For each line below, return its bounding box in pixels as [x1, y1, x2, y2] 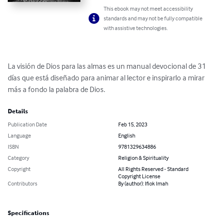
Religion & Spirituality [118, 154, 169, 162]
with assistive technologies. [104, 24, 168, 32]
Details [8, 108, 28, 115]
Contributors [8, 180, 37, 187]
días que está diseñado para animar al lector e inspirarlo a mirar [8, 73, 206, 83]
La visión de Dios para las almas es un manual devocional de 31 [8, 61, 208, 71]
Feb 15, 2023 [118, 121, 147, 128]
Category [8, 154, 29, 162]
